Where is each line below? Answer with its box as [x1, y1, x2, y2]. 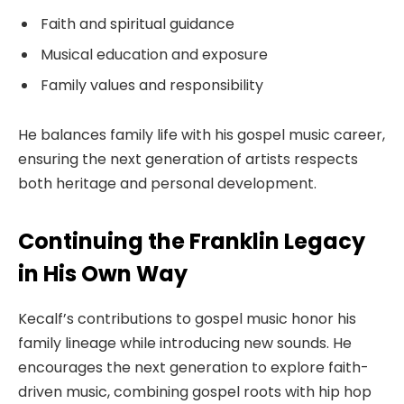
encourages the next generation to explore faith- [18, 356, 369, 378]
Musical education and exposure [41, 44, 268, 66]
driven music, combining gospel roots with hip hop [18, 381, 372, 402]
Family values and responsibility [41, 75, 263, 96]
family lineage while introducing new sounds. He [18, 332, 352, 353]
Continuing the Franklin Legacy [18, 225, 365, 256]
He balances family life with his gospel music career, [18, 124, 385, 146]
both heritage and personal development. [18, 173, 317, 195]
